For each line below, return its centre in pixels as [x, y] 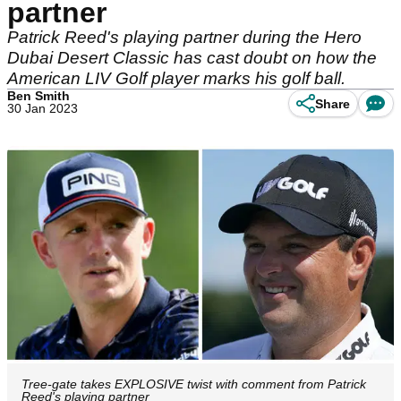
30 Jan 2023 [43, 108]
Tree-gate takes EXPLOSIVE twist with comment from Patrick [194, 384]
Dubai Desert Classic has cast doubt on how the [192, 58]
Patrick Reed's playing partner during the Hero [184, 37]
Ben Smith [38, 96]
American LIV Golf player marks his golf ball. [176, 78]
